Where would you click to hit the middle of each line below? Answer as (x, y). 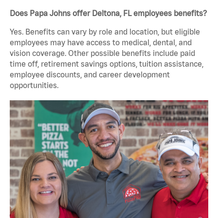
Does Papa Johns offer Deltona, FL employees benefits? (108, 13)
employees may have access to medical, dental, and (101, 43)
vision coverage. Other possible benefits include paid (102, 53)
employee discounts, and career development (90, 75)
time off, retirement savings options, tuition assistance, (107, 64)
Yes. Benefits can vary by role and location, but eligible (105, 32)
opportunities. (34, 85)
